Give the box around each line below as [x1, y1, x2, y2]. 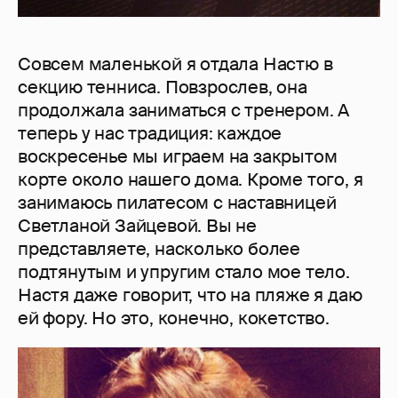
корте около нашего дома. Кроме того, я [18, 168, 363, 192]
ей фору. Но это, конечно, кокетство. [18, 306, 330, 330]
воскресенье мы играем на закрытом [18, 145, 338, 169]
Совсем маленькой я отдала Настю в [18, 52, 333, 76]
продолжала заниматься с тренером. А [18, 99, 349, 123]
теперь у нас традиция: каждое [18, 122, 283, 146]
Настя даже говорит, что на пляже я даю [18, 283, 362, 307]
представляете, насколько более [18, 237, 300, 261]
